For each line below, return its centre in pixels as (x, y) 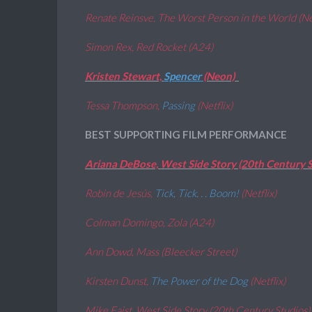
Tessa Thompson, (123, 105)
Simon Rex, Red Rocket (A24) (149, 47)
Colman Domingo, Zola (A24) (149, 222)
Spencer (184, 76)
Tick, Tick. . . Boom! (198, 193)
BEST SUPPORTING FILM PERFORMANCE (186, 134)
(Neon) (221, 76)
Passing (179, 105)
